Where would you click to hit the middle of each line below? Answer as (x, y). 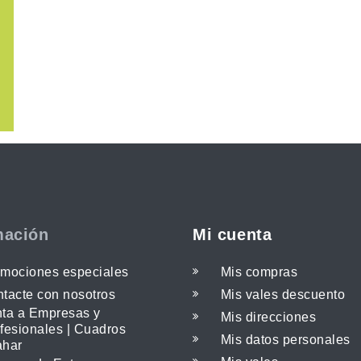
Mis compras (259, 272)
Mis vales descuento (283, 295)
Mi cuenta (232, 235)
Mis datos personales (286, 340)
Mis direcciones (269, 317)
